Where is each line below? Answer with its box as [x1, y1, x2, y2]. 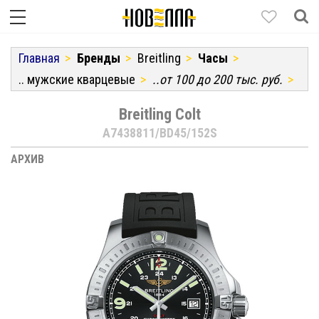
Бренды [77, 50, 120, 66]
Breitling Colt [118, 105, 201, 123]
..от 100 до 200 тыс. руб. [152, 71, 283, 87]
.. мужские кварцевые [19, 71, 135, 87]
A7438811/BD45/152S [102, 125, 217, 140]
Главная [19, 50, 60, 66]
